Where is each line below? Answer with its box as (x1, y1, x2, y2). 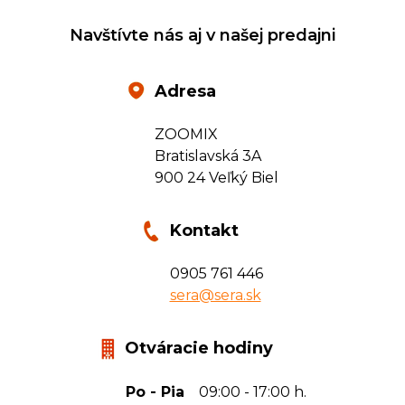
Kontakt (169, 220, 239, 240)
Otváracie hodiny (125, 337, 273, 358)
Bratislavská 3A (154, 146, 261, 165)
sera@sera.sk (169, 286, 261, 304)
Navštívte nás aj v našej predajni (70, 24, 335, 45)
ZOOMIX (154, 125, 218, 143)
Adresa (154, 80, 216, 101)
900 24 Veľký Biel (154, 168, 278, 186)
